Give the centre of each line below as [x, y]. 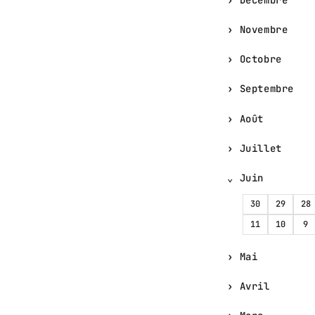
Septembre [266, 89]
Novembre [264, 30]
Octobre [261, 59]
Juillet [261, 148]
